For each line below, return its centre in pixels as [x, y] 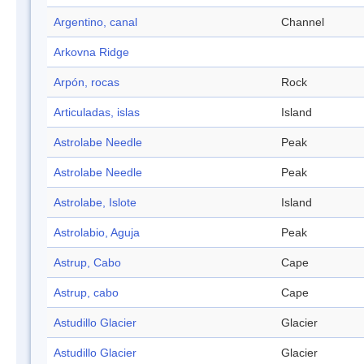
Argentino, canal [95, 22]
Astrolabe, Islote [95, 203]
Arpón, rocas [87, 82]
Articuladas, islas [97, 113]
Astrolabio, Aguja [97, 233]
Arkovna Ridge [91, 52]
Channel [303, 22]
